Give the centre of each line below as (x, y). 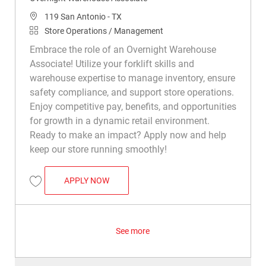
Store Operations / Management (104, 31)
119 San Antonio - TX (83, 16)
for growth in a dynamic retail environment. (119, 121)
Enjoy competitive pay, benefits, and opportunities (133, 106)
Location (45, 16)
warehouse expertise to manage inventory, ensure (132, 78)
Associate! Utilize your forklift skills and (112, 64)
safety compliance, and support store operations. (132, 92)
